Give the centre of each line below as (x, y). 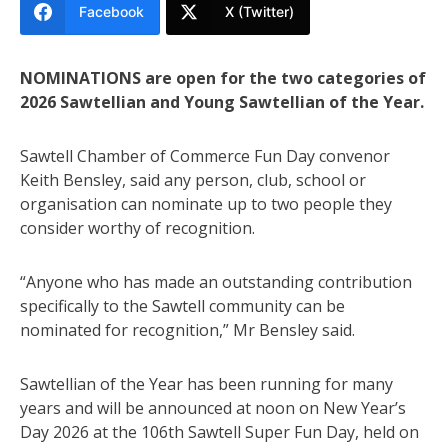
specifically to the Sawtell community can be (182, 305)
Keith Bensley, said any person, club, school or (193, 179)
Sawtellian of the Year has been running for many (206, 383)
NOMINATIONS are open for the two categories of (223, 77)
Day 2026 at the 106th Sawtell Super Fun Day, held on (219, 431)
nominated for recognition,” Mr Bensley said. (187, 329)
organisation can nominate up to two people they (206, 203)
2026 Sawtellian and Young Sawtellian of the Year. (222, 101)
